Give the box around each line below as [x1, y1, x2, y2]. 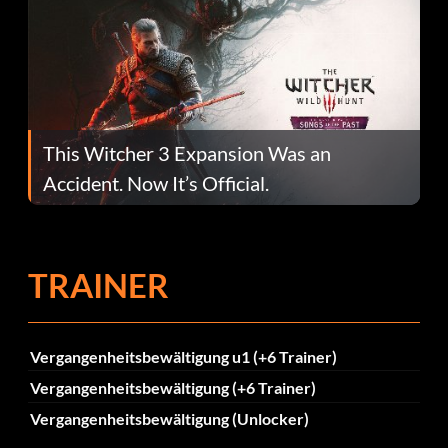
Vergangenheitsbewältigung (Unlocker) [29, 409, 309, 429]
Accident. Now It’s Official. [43, 170, 269, 195]
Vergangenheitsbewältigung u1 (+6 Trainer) [29, 346, 337, 366]
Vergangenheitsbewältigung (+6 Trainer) [29, 378, 316, 398]
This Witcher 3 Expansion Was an [43, 140, 331, 165]
